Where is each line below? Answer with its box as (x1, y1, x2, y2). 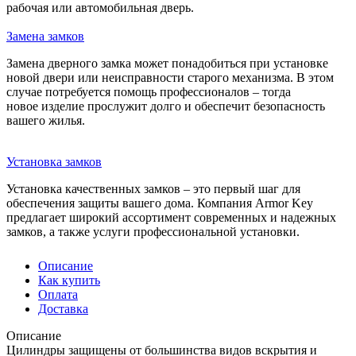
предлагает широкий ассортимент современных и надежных (6, 211, 336, 225)
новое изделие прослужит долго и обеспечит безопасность (6, 99, 325, 114)
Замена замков (6, 29, 84, 44)
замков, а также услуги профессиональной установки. (6, 225, 300, 239)
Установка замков (6, 155, 102, 169)
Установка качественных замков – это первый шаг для (6, 182, 300, 196)
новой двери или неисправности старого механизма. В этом (6, 71, 334, 85)
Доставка (38, 302, 88, 316)
